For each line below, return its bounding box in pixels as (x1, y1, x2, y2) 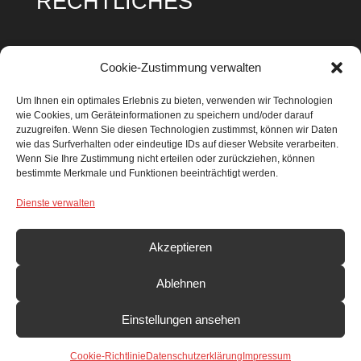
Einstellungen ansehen (121, 312, 240, 326)
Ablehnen (156, 276, 205, 290)
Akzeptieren (149, 239, 212, 254)
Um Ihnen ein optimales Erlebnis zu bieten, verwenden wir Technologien (16, 95, 333, 106)
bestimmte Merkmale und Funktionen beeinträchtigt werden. (16, 168, 278, 179)
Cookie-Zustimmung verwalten (100, 60, 261, 74)
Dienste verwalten (16, 197, 95, 209)
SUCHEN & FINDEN (35, 201, 240, 226)
